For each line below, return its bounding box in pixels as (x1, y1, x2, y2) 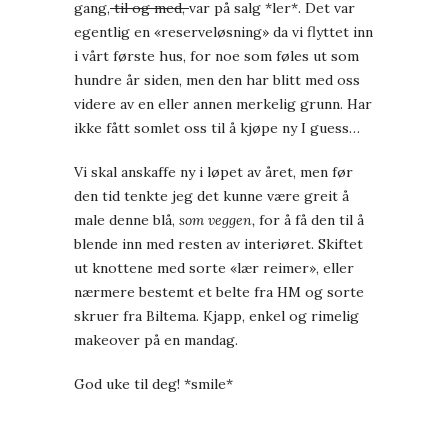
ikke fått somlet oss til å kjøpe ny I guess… (74, 119, 360, 138)
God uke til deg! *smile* (74, 375, 233, 394)
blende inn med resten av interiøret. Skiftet (74, 235, 363, 254)
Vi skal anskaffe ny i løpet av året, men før (74, 163, 353, 182)
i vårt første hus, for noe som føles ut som (74, 47, 359, 66)
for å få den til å (255, 211, 364, 230)
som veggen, (179, 211, 255, 230)
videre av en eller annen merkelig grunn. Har (74, 95, 372, 114)
